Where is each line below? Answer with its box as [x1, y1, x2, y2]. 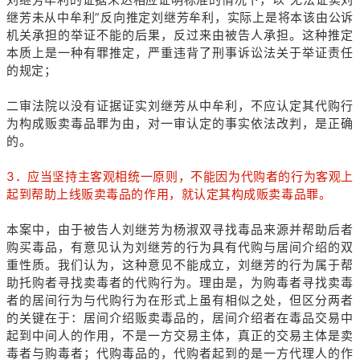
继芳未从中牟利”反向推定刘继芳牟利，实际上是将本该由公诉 [6, 9, 354, 25]
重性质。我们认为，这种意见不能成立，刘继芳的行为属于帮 [6, 256, 354, 272]
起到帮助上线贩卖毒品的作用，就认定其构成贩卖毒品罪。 [6, 186, 332, 202]
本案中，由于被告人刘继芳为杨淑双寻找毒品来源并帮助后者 [6, 221, 354, 237]
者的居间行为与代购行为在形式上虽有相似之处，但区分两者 [6, 292, 354, 308]
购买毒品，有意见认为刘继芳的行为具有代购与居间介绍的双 [6, 239, 354, 255]
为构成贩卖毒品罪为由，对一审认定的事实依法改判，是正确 [6, 115, 354, 131]
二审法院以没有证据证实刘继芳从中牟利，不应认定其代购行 [6, 97, 354, 113]
